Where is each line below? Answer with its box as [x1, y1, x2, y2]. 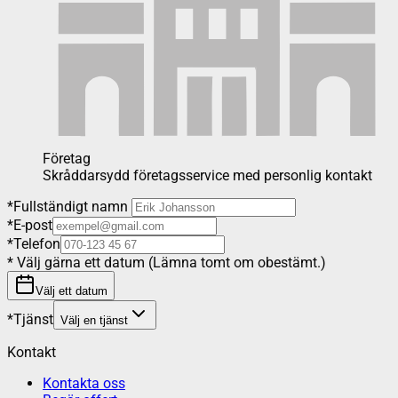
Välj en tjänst [60, 314, 128, 328]
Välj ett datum [36, 284, 107, 298]
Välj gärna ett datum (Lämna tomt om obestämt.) [13, 254, 326, 272]
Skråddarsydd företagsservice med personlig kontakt [43, 167, 372, 185]
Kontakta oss [43, 375, 125, 393]
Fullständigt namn [13, 198, 128, 216]
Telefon [13, 235, 60, 253]
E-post [13, 217, 52, 235]
